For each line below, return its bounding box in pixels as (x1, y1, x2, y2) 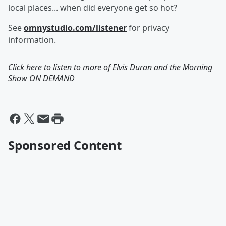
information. (8, 34, 56, 45)
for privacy (127, 22, 169, 33)
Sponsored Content (8, 137, 122, 153)
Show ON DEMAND (8, 73, 75, 84)
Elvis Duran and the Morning (112, 62, 212, 73)
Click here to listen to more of (8, 62, 112, 73)
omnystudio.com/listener (24, 22, 127, 33)
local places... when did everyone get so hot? (8, 2, 177, 13)
